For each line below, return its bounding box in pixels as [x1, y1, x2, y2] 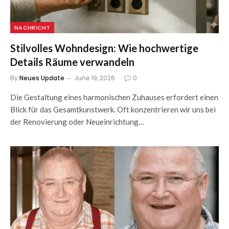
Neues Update [19, 73, 64, 82]
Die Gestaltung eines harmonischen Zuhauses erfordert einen [10, 92, 218, 102]
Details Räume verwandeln [10, 55, 134, 68]
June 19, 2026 [74, 73, 115, 82]
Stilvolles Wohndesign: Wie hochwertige [10, 41, 198, 54]
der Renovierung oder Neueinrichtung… [10, 117, 144, 126]
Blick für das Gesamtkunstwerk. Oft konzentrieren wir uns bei [10, 104, 216, 114]
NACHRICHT [14, 23, 50, 32]
